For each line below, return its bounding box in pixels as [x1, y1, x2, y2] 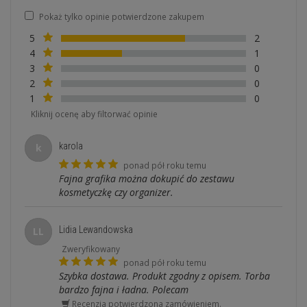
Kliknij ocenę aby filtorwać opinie [31, 108, 158, 119]
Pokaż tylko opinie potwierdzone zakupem [39, 11, 204, 22]
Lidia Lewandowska [59, 224, 133, 235]
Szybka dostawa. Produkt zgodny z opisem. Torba [59, 269, 270, 282]
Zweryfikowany [62, 243, 120, 254]
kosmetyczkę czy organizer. [59, 186, 173, 199]
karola [59, 140, 83, 151]
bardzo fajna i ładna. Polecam [59, 283, 188, 296]
